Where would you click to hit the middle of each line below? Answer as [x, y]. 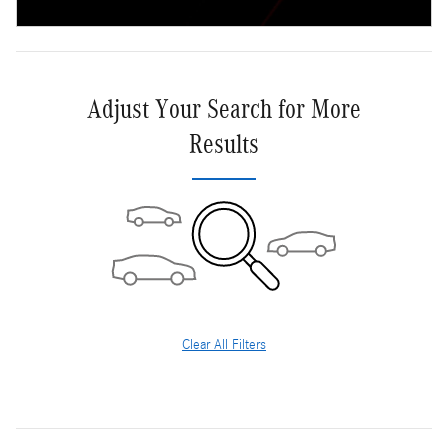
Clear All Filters [224, 344]
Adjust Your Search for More [224, 108]
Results [224, 143]
